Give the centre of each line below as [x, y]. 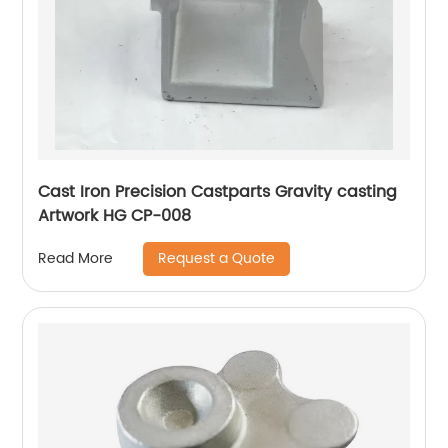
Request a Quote [217, 258]
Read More [76, 259]
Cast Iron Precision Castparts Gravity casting [218, 191]
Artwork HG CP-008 [115, 215]
